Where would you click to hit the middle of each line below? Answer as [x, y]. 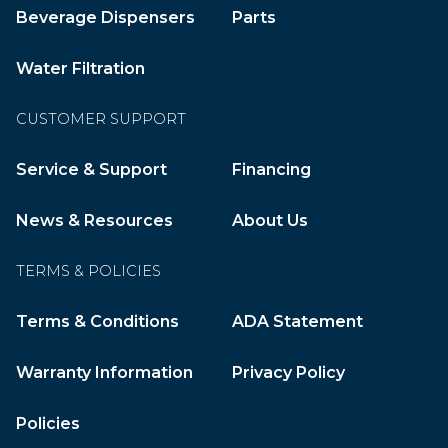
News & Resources [94, 220]
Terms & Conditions [97, 321]
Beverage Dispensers [105, 17]
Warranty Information [104, 372]
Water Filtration [80, 68]
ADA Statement [297, 321]
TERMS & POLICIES [88, 271]
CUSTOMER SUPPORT [101, 119]
